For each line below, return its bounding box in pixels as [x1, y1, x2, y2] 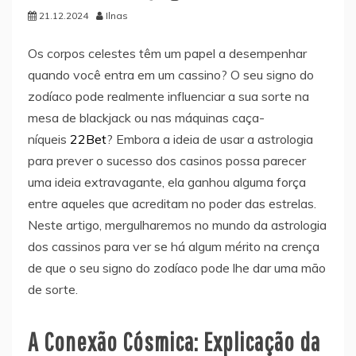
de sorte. [28, 281, 78, 297]
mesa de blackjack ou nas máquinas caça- [28, 109, 265, 126]
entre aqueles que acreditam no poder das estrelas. [28, 195, 316, 211]
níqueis [28, 130, 70, 147]
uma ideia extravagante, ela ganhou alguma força [28, 173, 306, 190]
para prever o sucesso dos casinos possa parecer [28, 152, 306, 168]
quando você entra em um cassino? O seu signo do [28, 66, 314, 83]
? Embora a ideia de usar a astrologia [106, 130, 313, 147]
